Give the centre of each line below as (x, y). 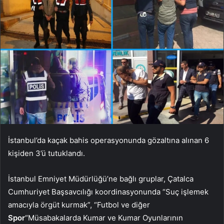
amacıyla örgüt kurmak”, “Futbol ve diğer (79, 204)
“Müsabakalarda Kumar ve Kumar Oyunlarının (104, 217)
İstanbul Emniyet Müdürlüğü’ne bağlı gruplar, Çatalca (101, 178)
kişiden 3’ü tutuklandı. (46, 153)
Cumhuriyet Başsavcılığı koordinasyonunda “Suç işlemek (108, 191)
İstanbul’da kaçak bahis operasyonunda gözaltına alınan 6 (108, 140)
